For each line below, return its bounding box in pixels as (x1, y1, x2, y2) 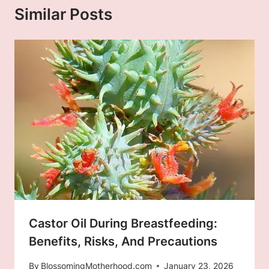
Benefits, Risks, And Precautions (29, 234, 217, 249)
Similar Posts (14, 5, 112, 24)
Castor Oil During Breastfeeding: (29, 216, 217, 231)
